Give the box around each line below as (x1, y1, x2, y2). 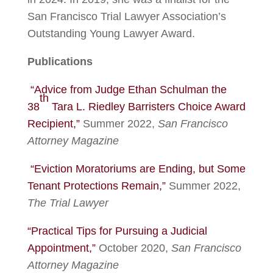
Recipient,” (27, 118, 80, 130)
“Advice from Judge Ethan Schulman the (30, 83, 227, 96)
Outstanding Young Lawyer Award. (27, 27, 195, 40)
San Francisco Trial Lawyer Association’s (27, 10, 226, 23)
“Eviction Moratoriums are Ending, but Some (30, 163, 246, 175)
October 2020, (95, 242, 171, 254)
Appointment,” (27, 242, 96, 254)
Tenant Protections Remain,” (27, 180, 166, 192)
